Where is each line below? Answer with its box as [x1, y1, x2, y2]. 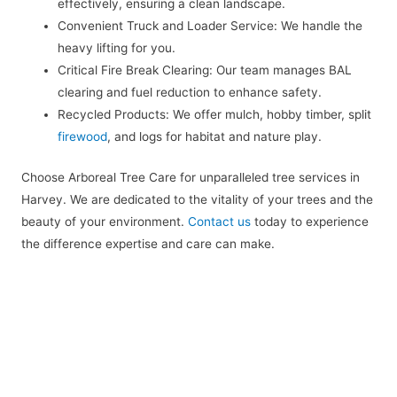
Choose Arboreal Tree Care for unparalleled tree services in [21, 169, 360, 184]
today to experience [251, 214, 369, 229]
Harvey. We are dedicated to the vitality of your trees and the [21, 191, 373, 206]
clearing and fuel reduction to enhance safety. [58, 85, 323, 100]
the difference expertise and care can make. [21, 236, 275, 251]
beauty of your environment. [21, 214, 188, 229]
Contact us [188, 214, 251, 229]
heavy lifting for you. [58, 41, 176, 56]
